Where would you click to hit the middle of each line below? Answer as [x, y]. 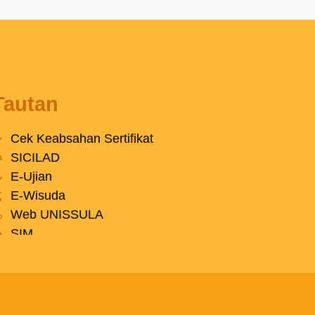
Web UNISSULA [57, 215]
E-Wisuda [38, 196]
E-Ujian [31, 177]
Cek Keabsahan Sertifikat [82, 139]
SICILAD [35, 158]
